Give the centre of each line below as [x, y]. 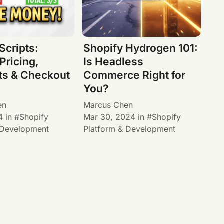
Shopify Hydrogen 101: [141, 48]
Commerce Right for [135, 75]
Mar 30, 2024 [110, 117]
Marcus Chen [108, 105]
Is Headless [114, 62]
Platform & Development [130, 129]
